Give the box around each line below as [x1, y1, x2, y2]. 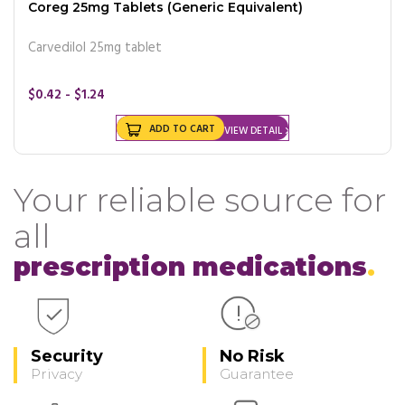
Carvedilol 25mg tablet [28, 36, 162, 59]
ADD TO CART [149, 120, 215, 137]
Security [31, 345, 103, 366]
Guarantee [220, 364, 294, 382]
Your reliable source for [14, 179, 386, 220]
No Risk [220, 345, 285, 366]
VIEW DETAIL [224, 122, 282, 139]
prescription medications [14, 250, 367, 282]
